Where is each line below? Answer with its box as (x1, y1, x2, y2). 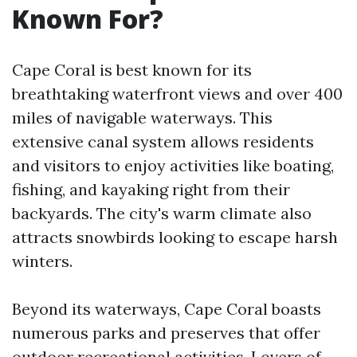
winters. (12, 251, 73, 271)
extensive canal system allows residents (12, 131, 314, 151)
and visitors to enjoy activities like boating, (12, 155, 334, 175)
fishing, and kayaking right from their (12, 179, 290, 199)
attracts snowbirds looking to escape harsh (12, 227, 338, 247)
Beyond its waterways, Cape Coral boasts (12, 299, 321, 319)
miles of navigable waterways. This (12, 108, 273, 127)
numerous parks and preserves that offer (12, 323, 320, 343)
